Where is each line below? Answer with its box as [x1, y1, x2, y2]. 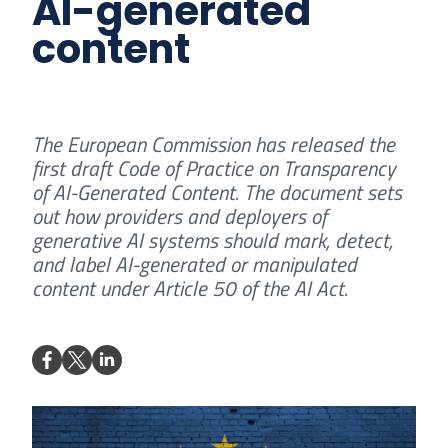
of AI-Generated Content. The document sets [32, 175, 402, 208]
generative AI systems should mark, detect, [32, 223, 393, 256]
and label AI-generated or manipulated [32, 247, 357, 280]
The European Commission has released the [32, 127, 395, 160]
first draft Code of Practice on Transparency [32, 151, 396, 184]
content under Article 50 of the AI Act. [32, 271, 348, 304]
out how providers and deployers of [32, 199, 327, 232]
